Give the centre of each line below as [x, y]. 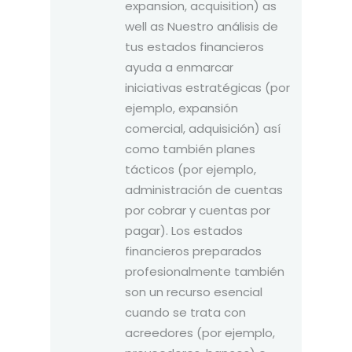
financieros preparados [193, 251]
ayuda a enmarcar [179, 67]
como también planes [190, 148]
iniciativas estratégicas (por [207, 87]
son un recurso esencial [194, 291]
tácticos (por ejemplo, [191, 169]
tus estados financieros [194, 46]
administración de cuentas [204, 189]
